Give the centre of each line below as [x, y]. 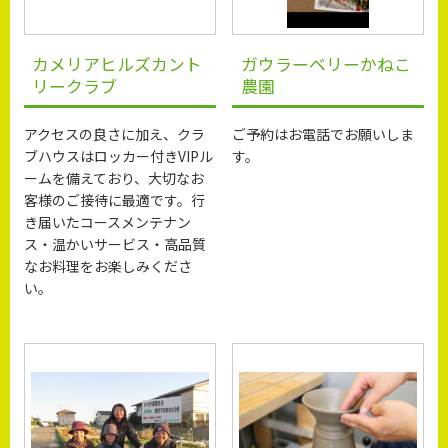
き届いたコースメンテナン [108, 222]
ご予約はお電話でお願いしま [323, 134]
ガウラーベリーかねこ [325, 63]
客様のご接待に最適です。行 [115, 200]
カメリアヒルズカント [117, 63]
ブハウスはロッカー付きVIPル [119, 156]
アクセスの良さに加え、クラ [115, 134]
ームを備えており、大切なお [114, 178]
